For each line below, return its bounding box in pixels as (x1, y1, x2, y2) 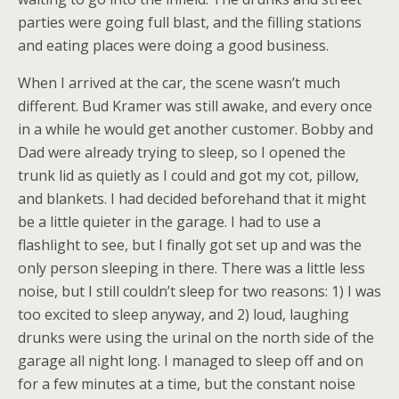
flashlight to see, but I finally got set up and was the (18, 235, 362, 255)
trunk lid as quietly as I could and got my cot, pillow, (18, 166, 359, 185)
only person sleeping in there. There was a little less (18, 258, 365, 278)
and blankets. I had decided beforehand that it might (18, 189, 366, 208)
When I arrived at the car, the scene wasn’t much (18, 73, 340, 93)
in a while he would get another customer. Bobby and (18, 119, 373, 139)
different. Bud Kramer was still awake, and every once (18, 96, 372, 116)
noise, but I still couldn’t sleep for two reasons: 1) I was (18, 281, 381, 301)
